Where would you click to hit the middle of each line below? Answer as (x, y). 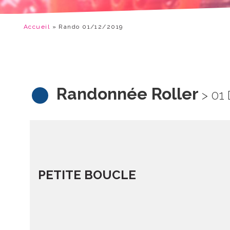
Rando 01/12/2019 (91, 27)
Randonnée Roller (128, 94)
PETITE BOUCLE (87, 175)
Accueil (37, 27)
